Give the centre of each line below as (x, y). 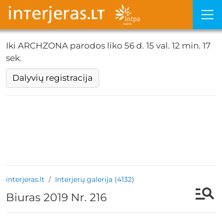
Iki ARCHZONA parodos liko (64, 46)
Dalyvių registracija (53, 78)
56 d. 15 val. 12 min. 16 (167, 46)
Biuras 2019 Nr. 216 (56, 197)
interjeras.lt (25, 180)
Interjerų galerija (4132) (95, 180)
